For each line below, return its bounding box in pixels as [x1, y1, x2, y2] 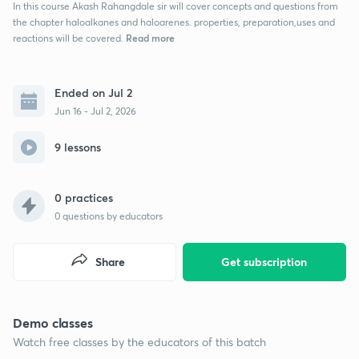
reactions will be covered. [13, 31, 123, 44]
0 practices [54, 189, 113, 205]
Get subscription [221, 253, 308, 269]
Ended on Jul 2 [54, 84, 132, 100]
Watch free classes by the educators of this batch [13, 333, 266, 349]
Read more [123, 30, 175, 44]
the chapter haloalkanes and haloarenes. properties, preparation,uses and [13, 15, 335, 28]
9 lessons [54, 139, 101, 155]
